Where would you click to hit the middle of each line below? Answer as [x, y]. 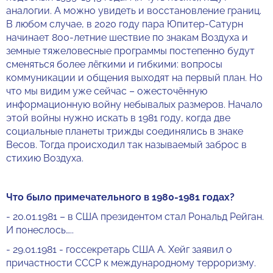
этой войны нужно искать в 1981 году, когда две [118, 118]
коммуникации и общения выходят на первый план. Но [134, 78]
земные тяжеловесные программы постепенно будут [130, 51]
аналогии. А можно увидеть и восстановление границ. [134, 11]
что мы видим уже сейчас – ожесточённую [107, 91]
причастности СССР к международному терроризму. [131, 263]
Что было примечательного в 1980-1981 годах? [120, 197]
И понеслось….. [40, 230]
